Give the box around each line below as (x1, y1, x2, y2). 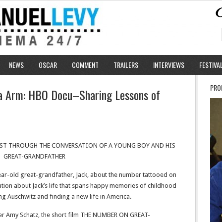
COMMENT (72, 59, 99, 70)
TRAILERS (113, 59, 138, 70)
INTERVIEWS (153, 59, 184, 70)
